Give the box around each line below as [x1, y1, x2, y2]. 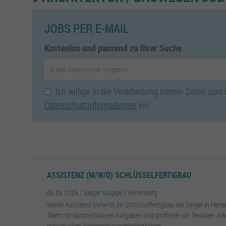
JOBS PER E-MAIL [44, 20, 129, 36]
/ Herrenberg [124, 188, 158, 197]
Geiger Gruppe [84, 188, 123, 197]
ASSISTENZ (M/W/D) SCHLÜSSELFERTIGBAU [47, 169, 192, 181]
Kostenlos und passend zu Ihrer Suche [44, 42, 182, 54]
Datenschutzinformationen [44, 99, 137, 111]
